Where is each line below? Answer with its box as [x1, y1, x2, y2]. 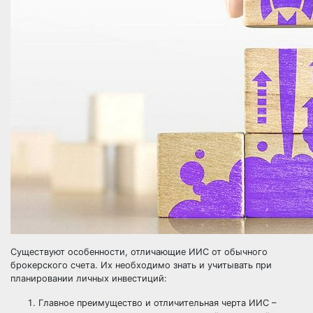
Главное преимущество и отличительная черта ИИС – [38, 298, 276, 308]
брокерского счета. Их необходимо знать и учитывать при [10, 260, 272, 270]
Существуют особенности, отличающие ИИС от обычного [10, 247, 268, 257]
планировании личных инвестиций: [10, 273, 167, 284]
